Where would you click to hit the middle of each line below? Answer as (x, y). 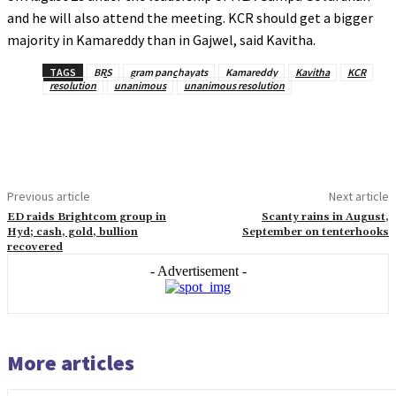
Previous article (49, 196)
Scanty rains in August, (325, 217)
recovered (35, 247)
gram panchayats (169, 72)
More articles (71, 363)
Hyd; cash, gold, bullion (72, 232)
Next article (358, 196)
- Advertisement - (198, 271)
